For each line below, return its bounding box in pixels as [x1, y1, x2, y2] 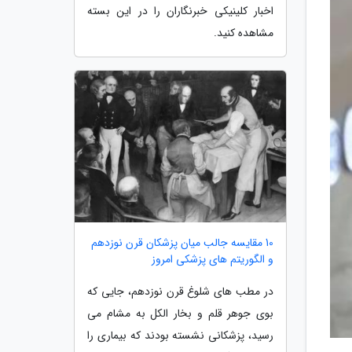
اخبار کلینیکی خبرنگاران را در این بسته [87, 2, 273, 20]
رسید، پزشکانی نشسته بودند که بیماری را [87, 327, 273, 345]
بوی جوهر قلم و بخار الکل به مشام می [87, 305, 273, 323]
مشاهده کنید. [214, 24, 273, 42]
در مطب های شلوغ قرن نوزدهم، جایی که [87, 283, 273, 301]
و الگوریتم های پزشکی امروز [152, 251, 273, 269]
